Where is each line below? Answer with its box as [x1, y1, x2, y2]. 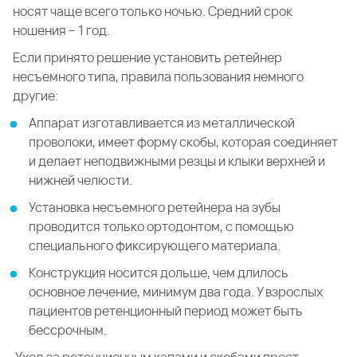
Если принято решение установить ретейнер [13, 49, 282, 67]
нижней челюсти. [29, 171, 132, 190]
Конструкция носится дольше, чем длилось [29, 264, 288, 282]
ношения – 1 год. [13, 22, 112, 40]
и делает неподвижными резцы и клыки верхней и [29, 152, 325, 171]
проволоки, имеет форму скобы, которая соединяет [29, 133, 338, 151]
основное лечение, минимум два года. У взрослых [29, 283, 323, 301]
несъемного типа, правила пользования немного [13, 68, 304, 86]
